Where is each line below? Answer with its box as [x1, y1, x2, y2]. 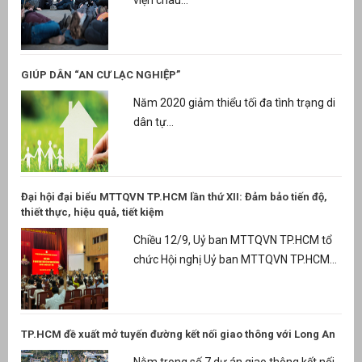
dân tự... [133, 116, 174, 129]
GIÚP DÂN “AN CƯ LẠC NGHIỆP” [21, 68, 180, 81]
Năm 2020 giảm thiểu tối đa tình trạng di [133, 96, 335, 110]
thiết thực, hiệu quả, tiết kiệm [21, 205, 164, 218]
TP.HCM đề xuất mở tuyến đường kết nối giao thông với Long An [21, 327, 335, 340]
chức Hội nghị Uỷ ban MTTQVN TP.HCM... [133, 253, 337, 267]
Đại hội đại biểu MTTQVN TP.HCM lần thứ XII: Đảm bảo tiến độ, [21, 190, 327, 203]
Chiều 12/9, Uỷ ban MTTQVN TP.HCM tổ [133, 234, 332, 247]
